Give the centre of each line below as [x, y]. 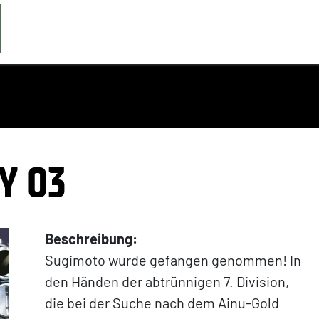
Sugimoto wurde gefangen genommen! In [173, 260]
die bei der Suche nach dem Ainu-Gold [162, 303]
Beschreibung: [91, 239]
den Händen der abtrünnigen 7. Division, [167, 281]
